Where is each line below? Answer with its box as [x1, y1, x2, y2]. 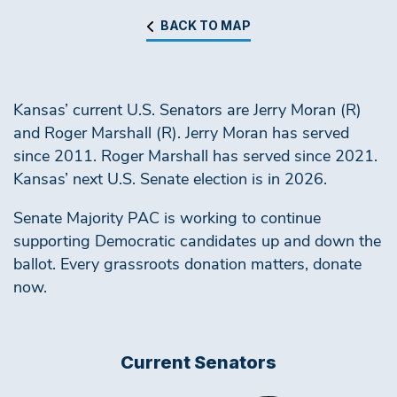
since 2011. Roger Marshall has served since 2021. [13, 149, 378, 167]
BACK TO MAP [160, 18, 251, 34]
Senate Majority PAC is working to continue [13, 211, 321, 229]
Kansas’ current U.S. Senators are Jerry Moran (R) [13, 103, 362, 121]
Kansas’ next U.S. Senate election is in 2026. [13, 172, 327, 190]
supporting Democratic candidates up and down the [13, 234, 381, 252]
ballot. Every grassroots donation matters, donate [13, 257, 362, 275]
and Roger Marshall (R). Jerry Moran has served [13, 126, 349, 144]
